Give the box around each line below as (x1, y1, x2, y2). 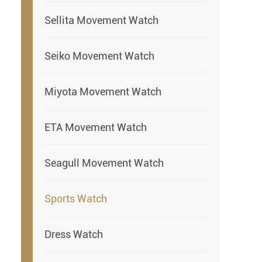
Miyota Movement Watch (44, 85, 161, 98)
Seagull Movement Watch (44, 156, 164, 169)
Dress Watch (44, 227, 103, 240)
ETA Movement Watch (44, 120, 147, 133)
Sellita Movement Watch (44, 13, 158, 26)
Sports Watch (44, 192, 107, 205)
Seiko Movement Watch (44, 49, 154, 62)
